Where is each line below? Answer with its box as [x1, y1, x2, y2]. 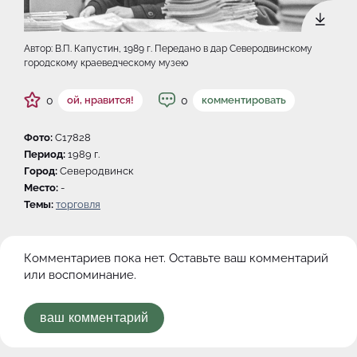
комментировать [202, 94, 286, 107]
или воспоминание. [24, 268, 136, 283]
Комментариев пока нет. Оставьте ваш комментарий [24, 251, 328, 266]
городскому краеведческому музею [24, 57, 188, 69]
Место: [24, 182, 58, 194]
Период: [24, 148, 65, 161]
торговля [56, 198, 100, 211]
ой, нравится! [67, 94, 134, 107]
